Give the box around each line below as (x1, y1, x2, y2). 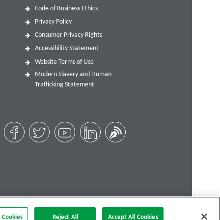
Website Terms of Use (35, 58, 94, 66)
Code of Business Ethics (35, 4, 98, 12)
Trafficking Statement (35, 81, 95, 88)
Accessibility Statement (35, 45, 99, 53)
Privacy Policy (35, 18, 72, 26)
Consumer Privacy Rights (35, 31, 103, 39)
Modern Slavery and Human (35, 70, 112, 78)
